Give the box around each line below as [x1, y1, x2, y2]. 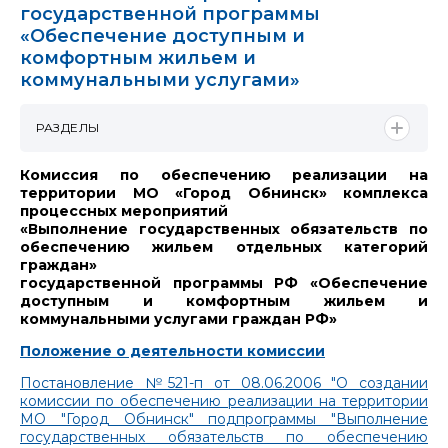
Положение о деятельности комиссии [20, 341, 325, 360]
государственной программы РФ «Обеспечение [20, 273, 428, 292]
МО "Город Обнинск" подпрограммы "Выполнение [20, 409, 428, 428]
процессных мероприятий [20, 201, 228, 220]
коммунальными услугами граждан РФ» [20, 309, 337, 328]
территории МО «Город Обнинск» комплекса [20, 183, 428, 202]
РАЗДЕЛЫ [36, 119, 100, 135]
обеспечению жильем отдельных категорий [20, 237, 428, 256]
